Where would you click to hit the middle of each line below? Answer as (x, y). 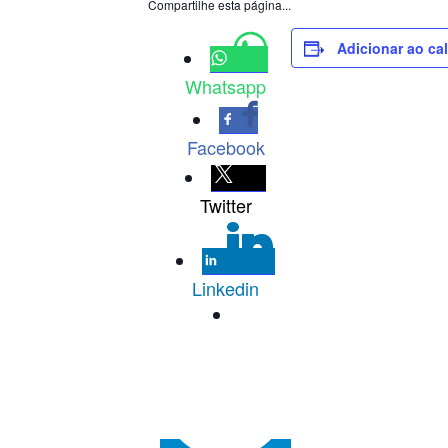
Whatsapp (225, 86)
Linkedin (225, 288)
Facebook (225, 147)
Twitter (225, 205)
